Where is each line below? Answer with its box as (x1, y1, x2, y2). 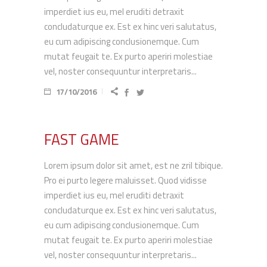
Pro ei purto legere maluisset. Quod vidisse (44, 173, 207, 187)
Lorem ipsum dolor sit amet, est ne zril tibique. (44, 159, 223, 172)
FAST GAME (44, 128, 119, 151)
